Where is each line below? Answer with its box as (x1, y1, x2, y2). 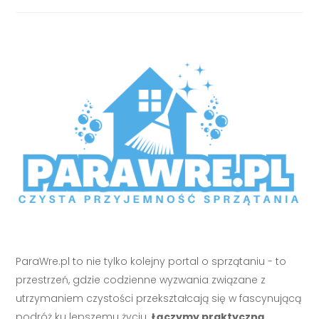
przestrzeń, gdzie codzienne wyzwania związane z (16, 272, 266, 287)
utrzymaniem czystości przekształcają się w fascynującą (16, 291, 302, 305)
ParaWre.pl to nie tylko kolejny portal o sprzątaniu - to (16, 253, 287, 268)
